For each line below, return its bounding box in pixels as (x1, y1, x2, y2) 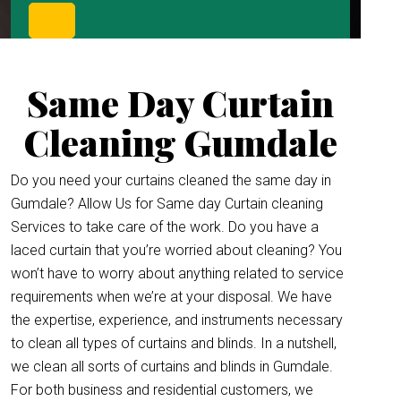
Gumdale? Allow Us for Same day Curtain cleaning (11, 195, 323, 212)
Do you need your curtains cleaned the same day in (11, 172, 331, 189)
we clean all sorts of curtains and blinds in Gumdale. (11, 358, 333, 375)
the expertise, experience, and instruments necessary (11, 311, 343, 328)
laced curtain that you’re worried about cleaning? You (11, 242, 342, 259)
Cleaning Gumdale (23, 118, 337, 166)
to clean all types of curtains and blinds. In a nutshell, (11, 335, 337, 352)
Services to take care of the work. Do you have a (11, 218, 319, 235)
